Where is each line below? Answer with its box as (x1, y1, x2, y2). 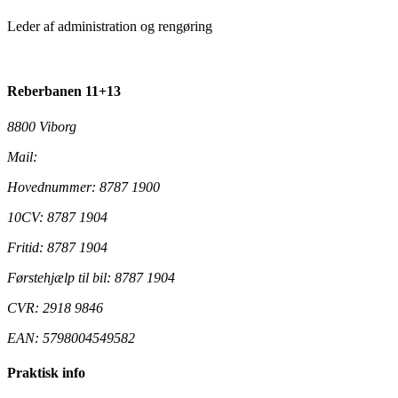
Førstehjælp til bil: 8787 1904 (7, 269, 175, 285)
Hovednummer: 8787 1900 (7, 179, 160, 195)
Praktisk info (7, 364, 85, 380)
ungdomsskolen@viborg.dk (41, 148, 194, 164)
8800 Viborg (7, 118, 76, 134)
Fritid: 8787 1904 (7, 239, 107, 255)
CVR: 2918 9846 (7, 299, 103, 315)
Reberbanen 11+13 (7, 84, 121, 99)
